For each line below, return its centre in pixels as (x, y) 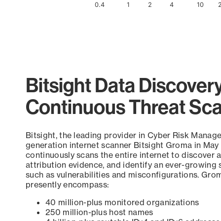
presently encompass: (70, 185)
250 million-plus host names (99, 212)
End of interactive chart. (70, 19)
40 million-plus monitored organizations (122, 203)
